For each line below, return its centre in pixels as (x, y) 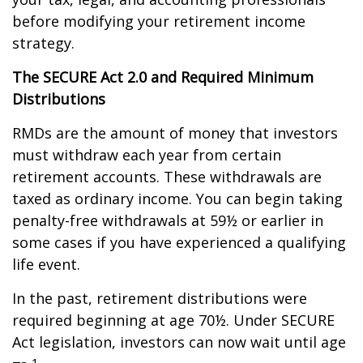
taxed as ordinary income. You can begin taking (177, 199)
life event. (46, 264)
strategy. (43, 43)
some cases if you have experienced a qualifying (179, 242)
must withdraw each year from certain (147, 155)
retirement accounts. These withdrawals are (167, 177)
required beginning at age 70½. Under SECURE (173, 320)
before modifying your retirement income (159, 21)
